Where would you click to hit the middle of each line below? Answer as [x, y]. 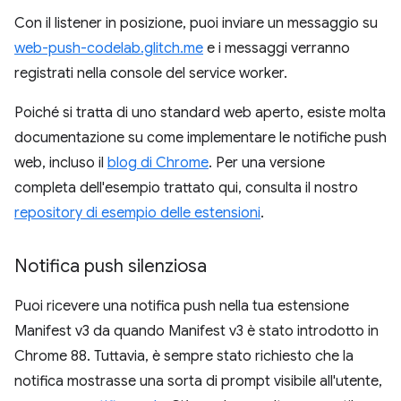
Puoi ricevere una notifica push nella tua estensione [182, 306]
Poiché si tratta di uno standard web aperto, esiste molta [200, 113]
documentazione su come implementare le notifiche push [200, 138]
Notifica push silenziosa [111, 266]
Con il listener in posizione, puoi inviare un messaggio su [196, 23]
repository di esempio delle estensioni [137, 213]
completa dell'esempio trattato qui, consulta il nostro [186, 188]
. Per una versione [267, 163]
